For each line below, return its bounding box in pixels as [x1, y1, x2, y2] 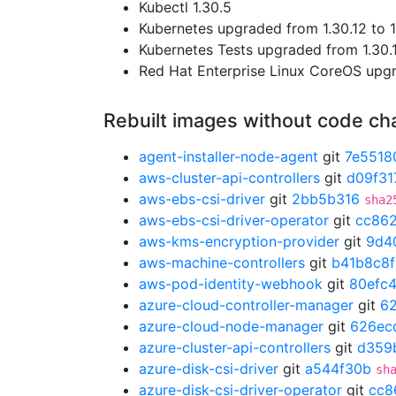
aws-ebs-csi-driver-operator [139, 211, 329, 229]
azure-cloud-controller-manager [139, 296, 354, 314]
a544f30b [305, 360, 371, 377]
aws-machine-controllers [139, 254, 305, 271]
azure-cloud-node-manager [139, 317, 324, 335]
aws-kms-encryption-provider [139, 232, 339, 250]
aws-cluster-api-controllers [139, 169, 320, 187]
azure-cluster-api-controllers [139, 339, 331, 356]
